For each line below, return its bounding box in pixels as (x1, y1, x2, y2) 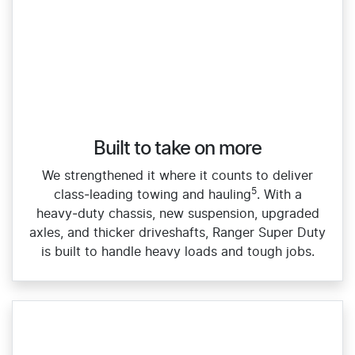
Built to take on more (94, 139, 261, 158)
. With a (256, 188, 302, 201)
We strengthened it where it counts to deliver (42, 169, 313, 182)
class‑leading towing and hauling (53, 188, 251, 201)
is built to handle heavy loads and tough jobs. (40, 245, 315, 258)
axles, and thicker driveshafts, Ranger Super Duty (29, 226, 326, 239)
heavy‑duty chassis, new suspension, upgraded (36, 207, 319, 220)
